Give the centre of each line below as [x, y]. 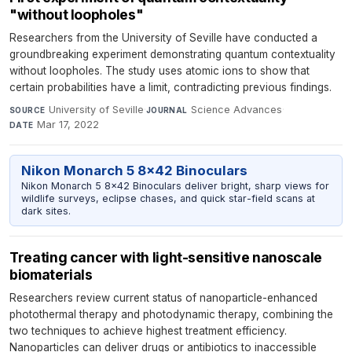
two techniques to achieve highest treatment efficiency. [148, 330]
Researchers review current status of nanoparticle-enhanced [163, 297]
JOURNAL [167, 110]
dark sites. [46, 211]
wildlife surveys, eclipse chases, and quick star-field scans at [168, 199]
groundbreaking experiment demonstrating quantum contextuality [172, 55]
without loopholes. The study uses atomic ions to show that [159, 71]
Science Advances [237, 110]
